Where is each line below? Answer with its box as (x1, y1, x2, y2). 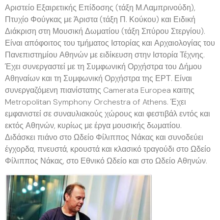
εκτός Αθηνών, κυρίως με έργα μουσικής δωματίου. (5, 120, 184, 131)
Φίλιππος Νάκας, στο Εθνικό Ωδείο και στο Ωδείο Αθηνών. (5, 155, 207, 166)
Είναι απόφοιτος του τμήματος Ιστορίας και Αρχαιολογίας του (5, 37, 215, 48)
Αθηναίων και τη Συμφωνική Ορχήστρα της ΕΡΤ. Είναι (5, 73, 192, 83)
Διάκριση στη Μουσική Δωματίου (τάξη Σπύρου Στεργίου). (5, 26, 205, 36)
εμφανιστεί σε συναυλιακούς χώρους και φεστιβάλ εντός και (5, 108, 210, 119)
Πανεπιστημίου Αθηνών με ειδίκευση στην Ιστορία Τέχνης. (5, 49, 207, 60)
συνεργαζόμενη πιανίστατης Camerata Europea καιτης (5, 84, 194, 95)
